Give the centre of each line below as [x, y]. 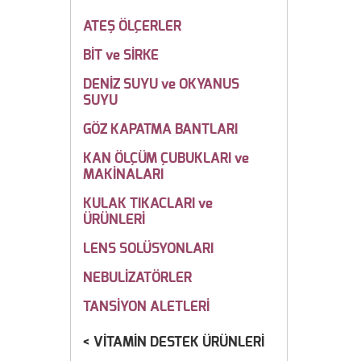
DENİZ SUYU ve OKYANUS [161, 84]
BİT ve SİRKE [121, 55]
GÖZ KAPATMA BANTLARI [160, 129]
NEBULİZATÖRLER [137, 278]
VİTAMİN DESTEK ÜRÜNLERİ [179, 342]
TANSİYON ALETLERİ [146, 307]
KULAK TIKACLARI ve [148, 203]
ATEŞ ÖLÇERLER [132, 26]
